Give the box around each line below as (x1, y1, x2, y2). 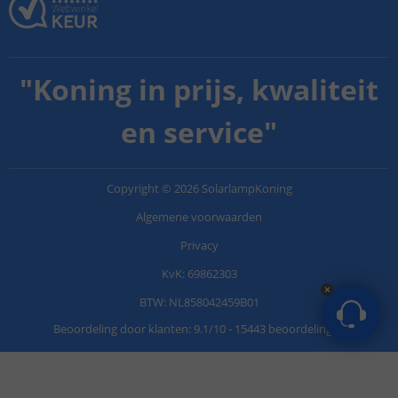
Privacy (179, 237, 219, 254)
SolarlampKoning (201, 180, 292, 197)
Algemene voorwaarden (136, 209, 262, 226)
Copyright (106, 180, 159, 197)
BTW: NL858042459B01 (139, 294, 259, 311)
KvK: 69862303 (161, 266, 237, 283)
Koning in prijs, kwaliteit (33, 70, 378, 109)
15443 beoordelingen (234, 321, 346, 338)
